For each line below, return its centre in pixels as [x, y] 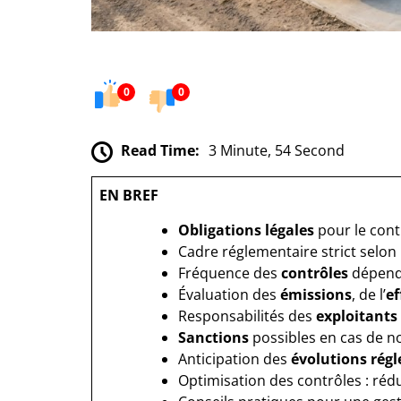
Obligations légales [246, 230]
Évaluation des [229, 294]
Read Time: [160, 151]
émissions [316, 294]
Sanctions [213, 337]
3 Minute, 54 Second [277, 151]
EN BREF [129, 195]
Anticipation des [235, 359]
